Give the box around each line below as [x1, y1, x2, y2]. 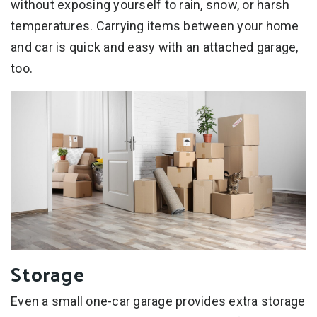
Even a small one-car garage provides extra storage [11, 294, 306, 309]
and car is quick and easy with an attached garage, [11, 39, 299, 54]
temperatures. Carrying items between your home [11, 18, 299, 33]
